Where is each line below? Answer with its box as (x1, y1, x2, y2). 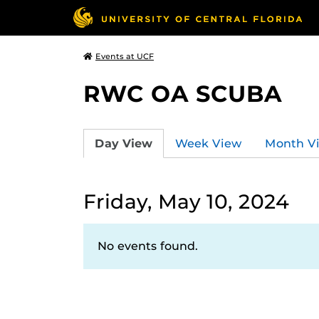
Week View (175, 136, 242, 150)
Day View (95, 136, 152, 150)
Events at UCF (95, 51, 154, 61)
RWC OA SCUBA (83, 80, 282, 108)
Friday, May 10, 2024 (83, 189, 289, 214)
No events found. (98, 239, 198, 253)
